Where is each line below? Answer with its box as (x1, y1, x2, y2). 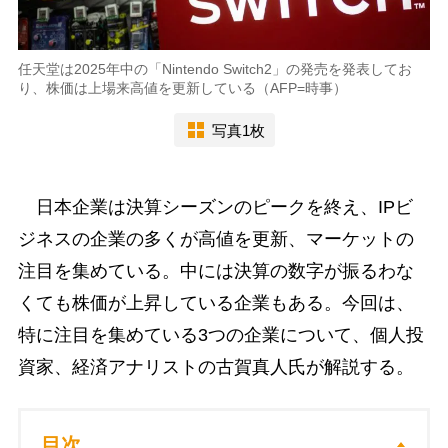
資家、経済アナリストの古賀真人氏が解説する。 (17, 357, 414, 378)
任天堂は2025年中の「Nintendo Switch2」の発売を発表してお (17, 61, 412, 78)
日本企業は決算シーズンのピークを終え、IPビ (17, 197, 413, 218)
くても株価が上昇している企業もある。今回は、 (17, 293, 414, 314)
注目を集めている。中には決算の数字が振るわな (17, 261, 414, 282)
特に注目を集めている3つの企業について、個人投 (17, 325, 424, 346)
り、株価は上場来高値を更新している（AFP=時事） (17, 80, 347, 97)
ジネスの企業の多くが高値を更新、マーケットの (17, 229, 414, 250)
